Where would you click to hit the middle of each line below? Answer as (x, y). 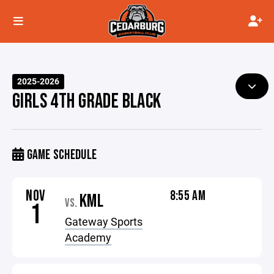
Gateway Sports (104, 221)
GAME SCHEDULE (61, 155)
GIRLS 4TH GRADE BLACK (87, 102)
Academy (88, 237)
